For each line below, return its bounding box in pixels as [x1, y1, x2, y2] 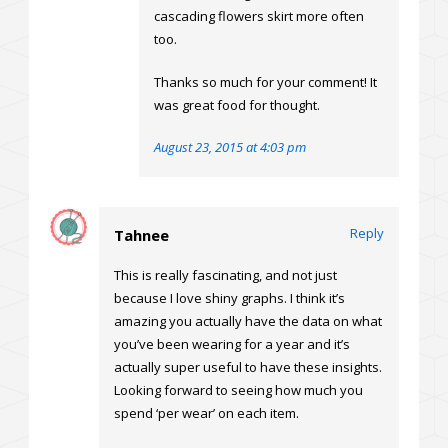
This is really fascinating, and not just [114, 266, 337, 285]
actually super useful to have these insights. [114, 358, 382, 377]
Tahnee [114, 225, 169, 246]
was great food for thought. [154, 96, 320, 115]
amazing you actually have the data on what [114, 312, 382, 331]
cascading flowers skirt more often [154, 7, 364, 26]
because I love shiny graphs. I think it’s [114, 289, 345, 308]
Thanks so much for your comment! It [154, 73, 377, 92]
